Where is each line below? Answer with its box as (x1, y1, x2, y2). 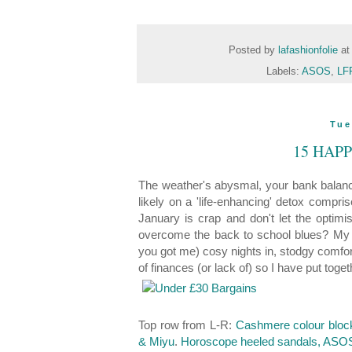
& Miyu (138, 335, 174, 349)
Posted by (228, 45, 278, 57)
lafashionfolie (277, 45, 341, 57)
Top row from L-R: (138, 318, 236, 332)
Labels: (266, 66, 302, 78)
